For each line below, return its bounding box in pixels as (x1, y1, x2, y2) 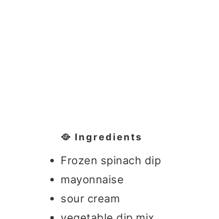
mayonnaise (61, 173, 124, 186)
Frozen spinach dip (61, 154, 161, 167)
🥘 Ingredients (61, 131, 143, 143)
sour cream (61, 192, 120, 205)
